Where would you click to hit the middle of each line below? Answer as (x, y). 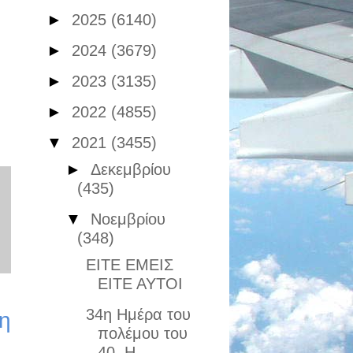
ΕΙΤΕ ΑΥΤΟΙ (140, 284)
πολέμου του (142, 333)
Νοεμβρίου (128, 219)
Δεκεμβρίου (130, 169)
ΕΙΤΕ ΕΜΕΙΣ (129, 265)
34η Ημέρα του (138, 314)
